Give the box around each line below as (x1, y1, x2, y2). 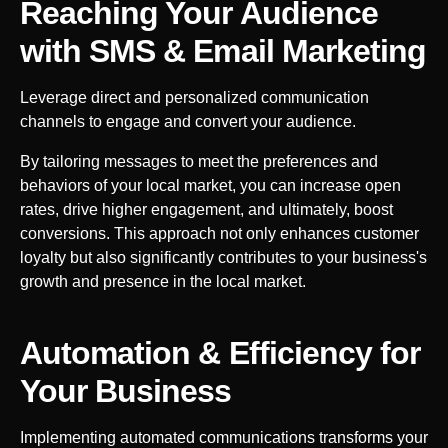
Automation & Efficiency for (20, 334, 421, 371)
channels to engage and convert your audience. (20, 112, 356, 130)
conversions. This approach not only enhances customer (20, 224, 419, 242)
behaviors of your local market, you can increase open (20, 176, 401, 194)
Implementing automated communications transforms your (20, 428, 428, 446)
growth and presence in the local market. (20, 272, 306, 290)
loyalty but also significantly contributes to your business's (20, 248, 427, 266)
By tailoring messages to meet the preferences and (20, 152, 378, 170)
